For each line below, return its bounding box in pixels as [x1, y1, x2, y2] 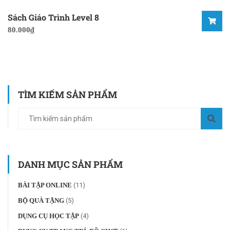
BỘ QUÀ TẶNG [18, 197, 64, 205]
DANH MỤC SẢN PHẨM [18, 158, 123, 171]
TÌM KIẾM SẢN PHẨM [18, 88, 117, 101]
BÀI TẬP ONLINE [18, 181, 72, 189]
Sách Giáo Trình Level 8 [8, 12, 99, 23]
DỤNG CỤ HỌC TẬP [18, 212, 79, 220]
